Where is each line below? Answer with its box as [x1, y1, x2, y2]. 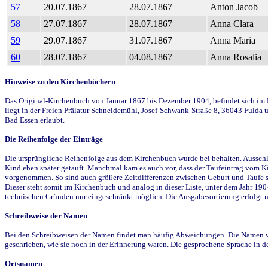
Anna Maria [210, 35, 255, 45]
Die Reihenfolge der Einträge [5, 134, 103, 144]
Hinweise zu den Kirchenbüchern [5, 77, 115, 86]
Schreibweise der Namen [5, 211, 87, 220]
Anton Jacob [210, 1, 258, 12]
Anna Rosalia [210, 51, 261, 62]
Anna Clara [210, 18, 254, 29]
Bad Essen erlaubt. [5, 115, 65, 124]
